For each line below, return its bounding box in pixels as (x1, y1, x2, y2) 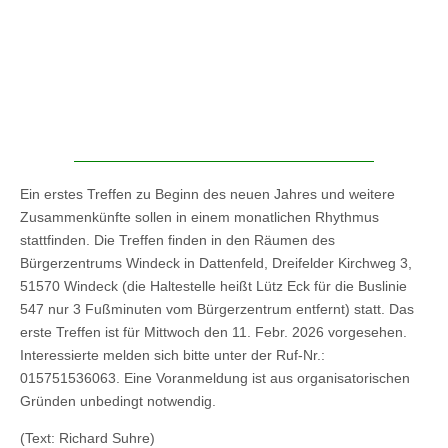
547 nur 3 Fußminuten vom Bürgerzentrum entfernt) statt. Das (20, 300, 414, 317)
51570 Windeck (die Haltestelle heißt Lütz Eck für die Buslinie (20, 277, 407, 294)
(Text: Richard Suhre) (20, 429, 155, 446)
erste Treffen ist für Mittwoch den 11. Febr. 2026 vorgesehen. (20, 323, 407, 340)
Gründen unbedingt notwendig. (20, 392, 216, 409)
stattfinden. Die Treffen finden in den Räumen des (20, 231, 335, 248)
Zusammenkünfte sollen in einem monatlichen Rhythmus (20, 208, 379, 225)
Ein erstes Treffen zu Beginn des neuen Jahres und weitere (20, 185, 395, 202)
